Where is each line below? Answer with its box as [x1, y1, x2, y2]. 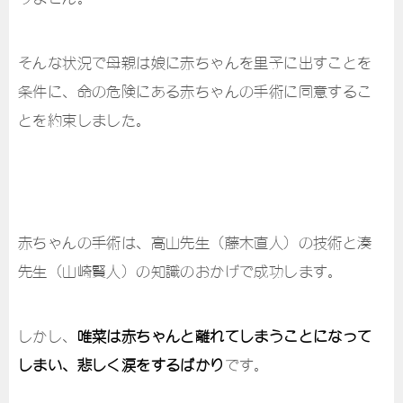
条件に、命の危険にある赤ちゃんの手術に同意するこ [18, 82, 372, 101]
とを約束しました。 [18, 111, 151, 130]
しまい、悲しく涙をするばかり [18, 355, 225, 374]
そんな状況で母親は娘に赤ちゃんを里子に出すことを [18, 53, 372, 72]
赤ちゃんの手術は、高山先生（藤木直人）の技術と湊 [18, 233, 372, 252]
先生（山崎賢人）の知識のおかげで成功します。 [18, 262, 343, 281]
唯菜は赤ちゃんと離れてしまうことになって [76, 327, 372, 345]
